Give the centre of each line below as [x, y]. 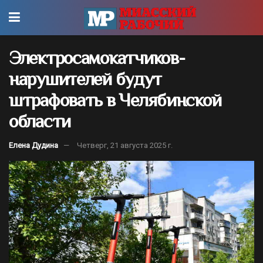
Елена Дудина [33, 145]
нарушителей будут [85, 79]
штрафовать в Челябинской [115, 100]
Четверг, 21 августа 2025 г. [125, 145]
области [40, 121]
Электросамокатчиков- [97, 58]
